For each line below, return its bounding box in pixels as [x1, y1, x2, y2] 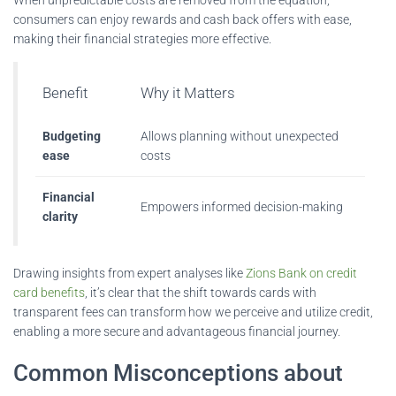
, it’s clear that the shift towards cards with [85, 285, 316, 300]
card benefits [13, 285, 85, 300]
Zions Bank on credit [246, 265, 357, 280]
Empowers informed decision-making [141, 199, 343, 214]
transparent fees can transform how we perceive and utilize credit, [13, 304, 373, 319]
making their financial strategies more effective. [13, 31, 271, 46]
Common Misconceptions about [13, 359, 343, 386]
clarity [42, 209, 78, 224]
